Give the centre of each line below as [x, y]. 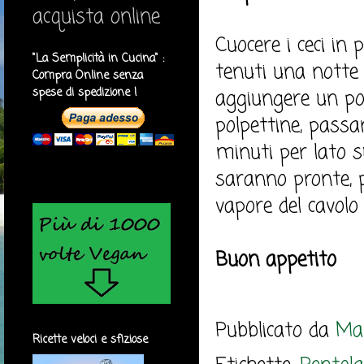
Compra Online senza [88, 76]
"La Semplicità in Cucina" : [98, 59]
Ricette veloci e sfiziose [90, 340]
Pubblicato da [275, 331]
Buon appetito [276, 260]
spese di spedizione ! [85, 93]
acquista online [96, 17]
